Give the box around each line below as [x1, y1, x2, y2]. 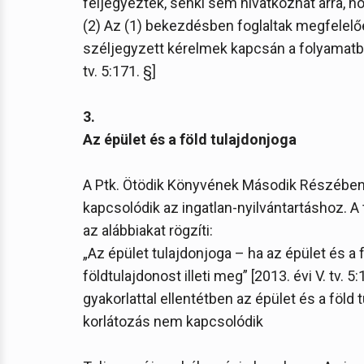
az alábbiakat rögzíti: [83, 222, 213, 239]
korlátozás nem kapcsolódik [83, 313, 263, 330]
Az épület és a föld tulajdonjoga [83, 131, 297, 148]
